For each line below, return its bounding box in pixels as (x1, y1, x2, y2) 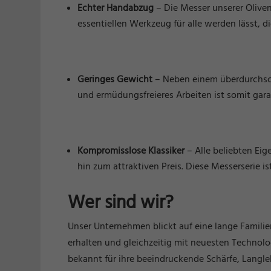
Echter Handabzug (77, 1, 154, 15)
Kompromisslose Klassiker (77, 144, 185, 158)
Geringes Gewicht (77, 73, 153, 87)
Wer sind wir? (68, 191, 174, 216)
